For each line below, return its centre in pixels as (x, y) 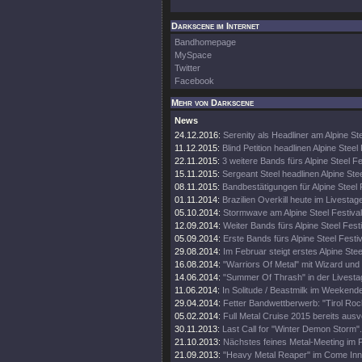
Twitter (187, 68)
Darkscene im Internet (215, 26)
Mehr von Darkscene (213, 103)
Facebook (194, 81)
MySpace (193, 55)
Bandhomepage (205, 42)
